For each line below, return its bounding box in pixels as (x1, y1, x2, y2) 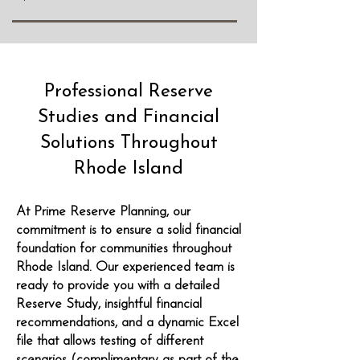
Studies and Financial (38, 108, 219, 127)
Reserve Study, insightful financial (16, 297, 202, 311)
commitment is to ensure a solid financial (16, 223, 241, 237)
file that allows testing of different (16, 334, 203, 348)
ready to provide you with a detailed (16, 279, 219, 292)
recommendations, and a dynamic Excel (16, 316, 239, 329)
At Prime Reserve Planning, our (16, 205, 190, 219)
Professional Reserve (44, 83, 213, 101)
